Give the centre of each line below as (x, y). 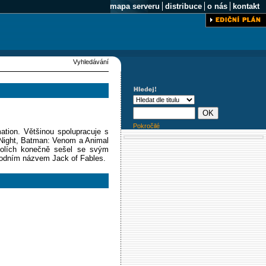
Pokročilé (146, 126)
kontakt (246, 6)
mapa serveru (135, 6)
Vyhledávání (91, 62)
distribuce (183, 6)
